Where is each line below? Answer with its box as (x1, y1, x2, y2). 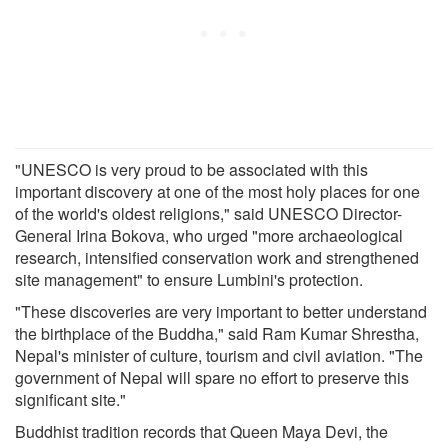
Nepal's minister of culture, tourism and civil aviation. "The (15, 343, 423, 367)
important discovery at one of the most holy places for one (15, 179, 420, 203)
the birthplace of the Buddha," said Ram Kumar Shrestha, (15, 321, 419, 345)
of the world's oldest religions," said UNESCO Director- (15, 201, 402, 225)
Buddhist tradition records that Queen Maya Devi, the (15, 419, 388, 443)
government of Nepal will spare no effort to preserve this (15, 365, 409, 389)
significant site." (15, 387, 126, 411)
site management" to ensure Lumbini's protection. (15, 267, 363, 291)
